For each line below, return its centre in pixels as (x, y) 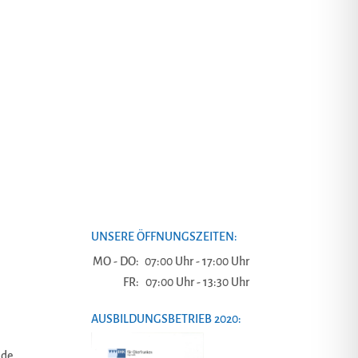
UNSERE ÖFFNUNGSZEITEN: (164, 237)
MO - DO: (115, 261)
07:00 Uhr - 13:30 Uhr (197, 282)
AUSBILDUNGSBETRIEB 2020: (166, 319)
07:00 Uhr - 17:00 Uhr (197, 261)
